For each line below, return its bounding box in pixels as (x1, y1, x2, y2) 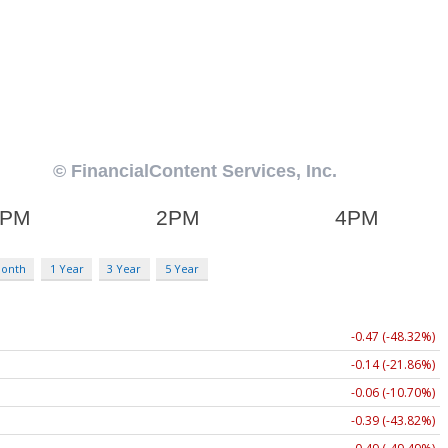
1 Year (49, 260, 84, 276)
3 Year (107, 260, 142, 276)
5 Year (164, 260, 199, 276)
